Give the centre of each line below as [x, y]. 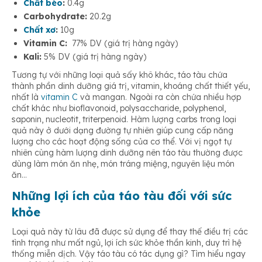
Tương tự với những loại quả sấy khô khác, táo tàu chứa [120, 75]
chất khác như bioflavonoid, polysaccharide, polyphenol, [119, 108]
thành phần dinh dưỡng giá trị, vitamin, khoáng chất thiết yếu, [131, 86]
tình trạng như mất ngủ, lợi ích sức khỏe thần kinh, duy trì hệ [127, 243]
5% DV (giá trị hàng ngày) [94, 57]
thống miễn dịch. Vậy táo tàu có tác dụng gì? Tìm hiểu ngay [129, 254]
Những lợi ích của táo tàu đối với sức [122, 196]
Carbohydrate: [55, 17]
